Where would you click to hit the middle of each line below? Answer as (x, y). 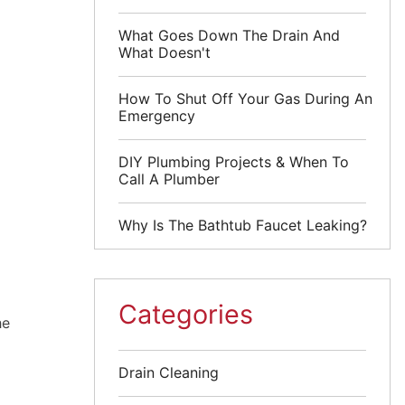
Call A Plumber (170, 179)
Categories (186, 315)
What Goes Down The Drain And (230, 35)
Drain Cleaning (169, 372)
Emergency (157, 115)
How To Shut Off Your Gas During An (246, 98)
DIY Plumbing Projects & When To (234, 161)
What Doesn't (165, 52)
